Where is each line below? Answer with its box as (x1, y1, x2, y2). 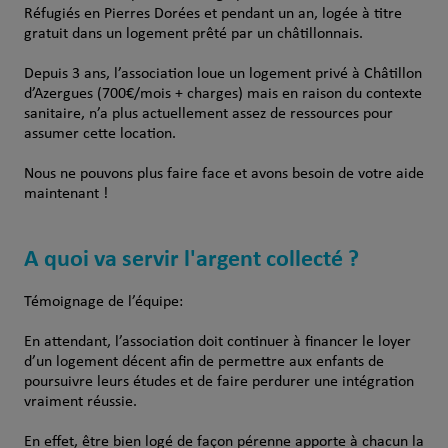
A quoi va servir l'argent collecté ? (23, 241, 359, 274)
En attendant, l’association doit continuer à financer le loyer (23, 334, 411, 350)
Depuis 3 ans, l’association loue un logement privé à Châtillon (23, 66, 422, 82)
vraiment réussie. (23, 394, 137, 410)
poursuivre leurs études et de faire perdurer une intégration (23, 374, 414, 390)
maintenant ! (23, 186, 108, 202)
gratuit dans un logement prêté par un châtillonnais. (23, 26, 363, 42)
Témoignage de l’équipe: (23, 294, 183, 310)
